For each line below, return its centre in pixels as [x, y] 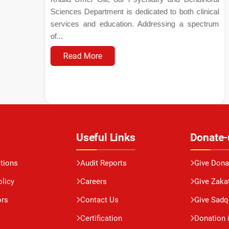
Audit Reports [104, 163]
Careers [94, 181]
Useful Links [106, 138]
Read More [83, 56]
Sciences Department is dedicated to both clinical [135, 12]
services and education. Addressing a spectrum [135, 24]
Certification [101, 218]
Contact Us [99, 200]
